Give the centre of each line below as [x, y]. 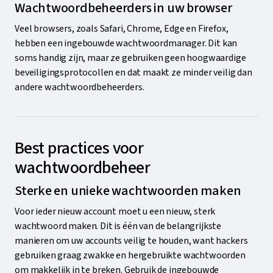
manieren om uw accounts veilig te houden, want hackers [131, 240]
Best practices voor [79, 148]
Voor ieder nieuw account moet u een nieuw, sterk [115, 211]
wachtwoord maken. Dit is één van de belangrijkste [118, 226]
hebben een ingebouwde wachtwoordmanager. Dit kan [126, 44]
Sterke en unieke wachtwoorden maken [128, 190]
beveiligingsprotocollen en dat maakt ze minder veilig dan [133, 73]
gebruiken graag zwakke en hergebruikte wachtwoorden [130, 255]
